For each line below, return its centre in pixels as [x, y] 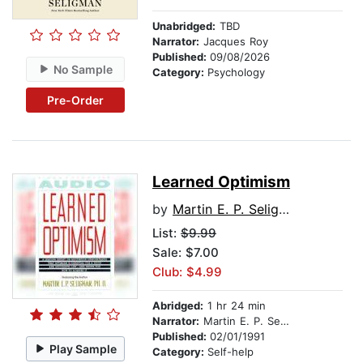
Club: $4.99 [187, 272]
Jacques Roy [234, 42]
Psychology [236, 73]
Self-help [231, 352]
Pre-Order [75, 100]
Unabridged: [184, 26]
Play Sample [83, 348]
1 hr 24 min [235, 306]
